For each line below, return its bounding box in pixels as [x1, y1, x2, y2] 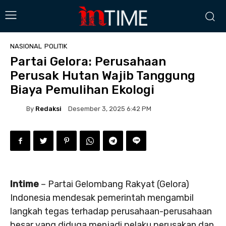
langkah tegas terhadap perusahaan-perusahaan [10, 206, 212, 217]
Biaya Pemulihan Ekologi [10, 83, 154, 97]
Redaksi [35, 104, 62, 112]
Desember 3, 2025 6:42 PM [68, 105, 151, 113]
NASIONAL [10, 42, 42, 50]
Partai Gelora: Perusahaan [10, 54, 166, 69]
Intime [10, 179, 39, 190]
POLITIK [44, 42, 67, 50]
